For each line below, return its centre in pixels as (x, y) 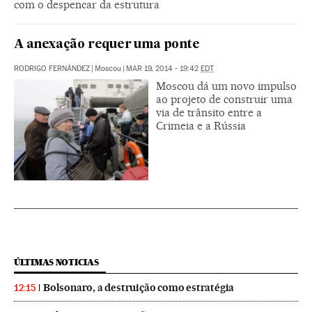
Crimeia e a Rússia (201, 125)
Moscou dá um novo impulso (226, 86)
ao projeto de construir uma (224, 99)
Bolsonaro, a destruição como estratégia (139, 287)
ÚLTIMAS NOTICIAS (56, 262)
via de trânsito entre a (209, 112)
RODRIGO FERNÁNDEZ (52, 68)
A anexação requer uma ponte (107, 45)
